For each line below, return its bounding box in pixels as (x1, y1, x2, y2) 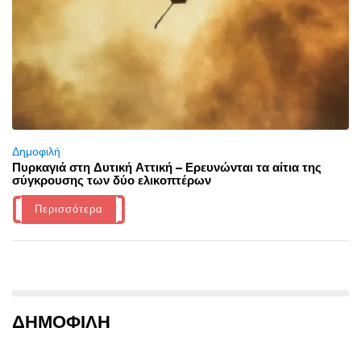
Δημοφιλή (12, 143, 60, 160)
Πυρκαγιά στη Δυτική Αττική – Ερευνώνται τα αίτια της (12, 160, 322, 176)
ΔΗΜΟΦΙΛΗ (12, 311, 110, 334)
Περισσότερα (35, 201, 103, 218)
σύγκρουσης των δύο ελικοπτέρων (12, 172, 211, 189)
